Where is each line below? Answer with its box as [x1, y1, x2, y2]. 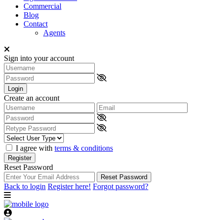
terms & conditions [55, 143, 113, 152]
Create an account [4, 93, 59, 102]
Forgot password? [93, 182, 148, 191]
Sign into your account [4, 54, 74, 62]
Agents [43, 28, 65, 37]
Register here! [48, 182, 91, 191]
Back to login [4, 182, 46, 191]
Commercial [24, 1, 61, 10]
